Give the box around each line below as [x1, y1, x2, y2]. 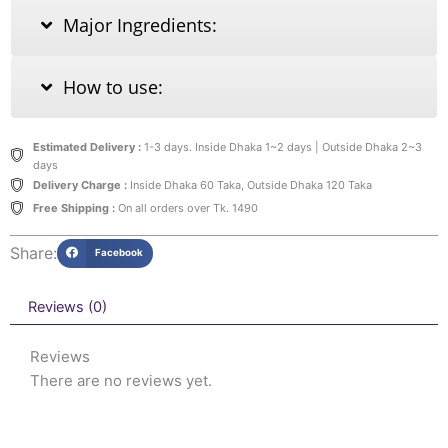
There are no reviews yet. [30, 371, 212, 391]
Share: [10, 243, 57, 264]
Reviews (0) [27, 297, 107, 316]
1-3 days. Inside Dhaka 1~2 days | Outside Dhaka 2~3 [140, 139, 422, 154]
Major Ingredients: [58, 12, 217, 37]
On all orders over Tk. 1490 [114, 201, 258, 216]
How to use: [58, 74, 163, 99]
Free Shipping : [32, 201, 115, 216]
